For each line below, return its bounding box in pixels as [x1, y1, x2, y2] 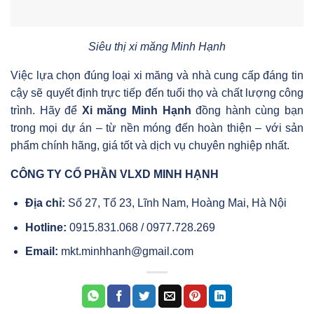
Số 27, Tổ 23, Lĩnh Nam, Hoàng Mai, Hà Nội [64, 196, 287, 209]
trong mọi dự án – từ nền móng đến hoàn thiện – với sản [11, 121, 303, 134]
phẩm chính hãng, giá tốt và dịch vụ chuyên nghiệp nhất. [11, 139, 289, 151]
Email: [25, 245, 58, 258]
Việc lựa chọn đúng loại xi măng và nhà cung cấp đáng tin [11, 69, 303, 81]
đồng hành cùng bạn [191, 104, 304, 116]
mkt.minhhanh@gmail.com [57, 245, 193, 258]
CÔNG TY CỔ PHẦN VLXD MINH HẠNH [11, 168, 219, 180]
